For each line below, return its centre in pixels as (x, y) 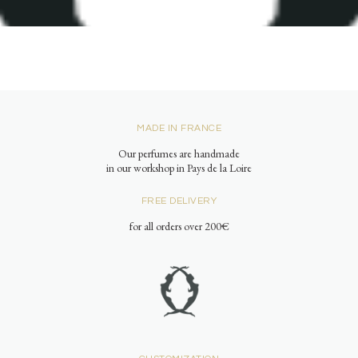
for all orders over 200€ (179, 226)
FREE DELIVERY (179, 201)
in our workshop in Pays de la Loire (179, 168)
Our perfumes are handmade (179, 153)
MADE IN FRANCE (179, 128)
